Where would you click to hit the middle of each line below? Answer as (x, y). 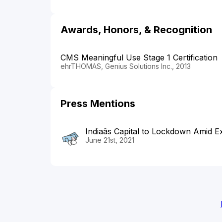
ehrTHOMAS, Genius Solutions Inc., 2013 (126, 66)
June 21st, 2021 (110, 140)
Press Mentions (98, 103)
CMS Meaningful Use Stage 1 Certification (139, 57)
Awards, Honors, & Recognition (136, 29)
